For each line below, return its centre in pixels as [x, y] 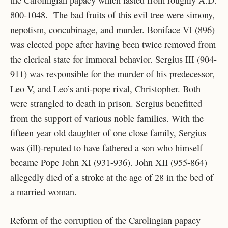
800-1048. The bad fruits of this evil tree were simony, [112, 15]
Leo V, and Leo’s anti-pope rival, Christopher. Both [105, 88]
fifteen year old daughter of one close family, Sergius [108, 133]
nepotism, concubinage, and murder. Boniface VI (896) [112, 29]
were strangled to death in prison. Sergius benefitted [106, 103]
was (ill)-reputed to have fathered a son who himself [106, 147]
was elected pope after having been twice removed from [113, 44]
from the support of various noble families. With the [107, 118]
